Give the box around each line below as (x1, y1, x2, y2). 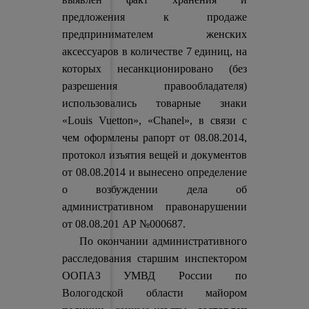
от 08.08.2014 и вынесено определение (62, 166, 247, 178)
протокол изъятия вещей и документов (62, 149, 247, 161)
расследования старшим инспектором (62, 252, 247, 264)
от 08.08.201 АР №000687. (62, 218, 186, 230)
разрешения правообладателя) (62, 80, 247, 92)
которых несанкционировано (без (62, 63, 247, 74)
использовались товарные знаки (62, 97, 247, 109)
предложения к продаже (62, 11, 247, 23)
